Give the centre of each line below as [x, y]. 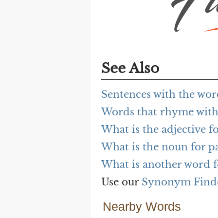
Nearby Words [142, 206]
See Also [130, 68]
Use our [121, 182]
